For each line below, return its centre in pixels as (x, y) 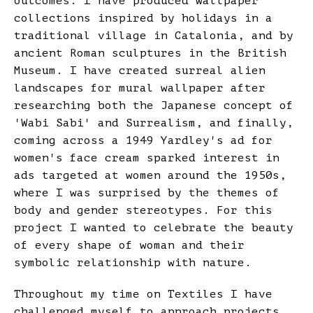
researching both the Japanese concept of (154, 105)
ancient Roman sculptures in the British (150, 53)
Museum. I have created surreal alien (140, 71)
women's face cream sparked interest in (147, 158)
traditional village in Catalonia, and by (154, 36)
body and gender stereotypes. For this (143, 210)
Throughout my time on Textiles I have (143, 294)
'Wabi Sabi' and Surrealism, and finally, (154, 123)
